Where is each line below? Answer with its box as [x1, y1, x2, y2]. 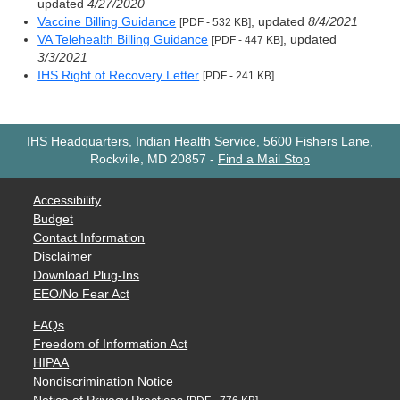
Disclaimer [33, 249, 93, 263]
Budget [33, 212, 74, 226]
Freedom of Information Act [33, 337, 188, 351]
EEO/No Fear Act [33, 287, 130, 301]
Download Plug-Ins [33, 268, 140, 282]
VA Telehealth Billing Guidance [37, 33, 209, 47]
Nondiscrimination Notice [33, 374, 174, 388]
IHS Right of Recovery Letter [37, 69, 200, 83]
